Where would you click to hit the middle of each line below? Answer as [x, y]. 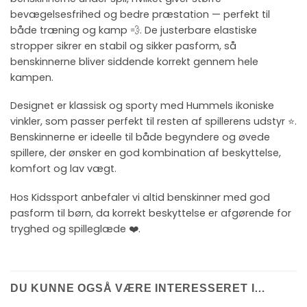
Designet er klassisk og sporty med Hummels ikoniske [142, 106]
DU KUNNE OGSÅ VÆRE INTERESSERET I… [138, 288]
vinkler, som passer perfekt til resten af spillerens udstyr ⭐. [153, 122]
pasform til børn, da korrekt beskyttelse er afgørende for [151, 213]
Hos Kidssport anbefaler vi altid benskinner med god [140, 197]
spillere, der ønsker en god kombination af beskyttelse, [146, 153]
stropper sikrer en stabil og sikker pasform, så [123, 46]
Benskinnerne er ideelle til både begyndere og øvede [140, 137]
